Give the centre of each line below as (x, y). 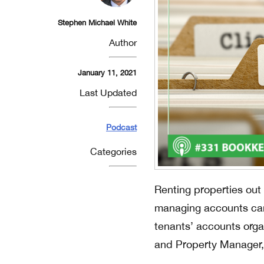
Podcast (121, 127)
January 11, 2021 (107, 73)
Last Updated (108, 93)
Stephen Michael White (97, 23)
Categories (113, 151)
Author (123, 42)
